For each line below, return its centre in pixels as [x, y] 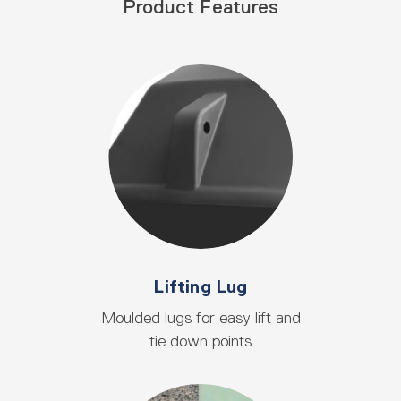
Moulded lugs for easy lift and [200, 318]
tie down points [200, 341]
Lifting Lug [200, 286]
